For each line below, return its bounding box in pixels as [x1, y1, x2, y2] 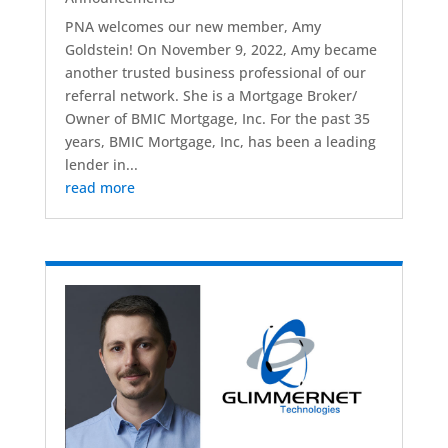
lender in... [64, 155, 138, 175]
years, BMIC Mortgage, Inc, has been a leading [64, 132, 376, 152]
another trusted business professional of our [64, 63, 366, 83]
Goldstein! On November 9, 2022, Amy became [64, 40, 377, 60]
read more [64, 178, 135, 198]
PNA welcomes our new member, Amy [64, 17, 321, 37]
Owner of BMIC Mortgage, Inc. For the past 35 [64, 109, 370, 129]
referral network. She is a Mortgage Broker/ [64, 86, 357, 106]
